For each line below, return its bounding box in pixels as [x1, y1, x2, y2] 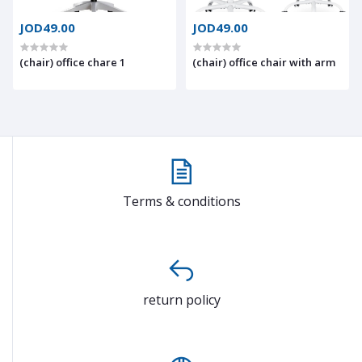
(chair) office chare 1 [19, 54, 125, 69]
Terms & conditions [122, 192, 241, 210]
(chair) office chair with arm [192, 54, 335, 69]
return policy [142, 290, 221, 309]
